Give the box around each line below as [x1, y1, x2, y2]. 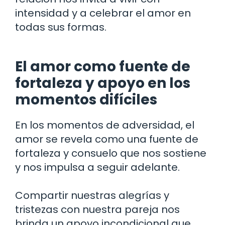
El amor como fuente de [15, 56, 190, 76]
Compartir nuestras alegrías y [15, 188, 169, 202]
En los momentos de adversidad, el [15, 118, 194, 132]
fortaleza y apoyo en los [15, 73, 190, 93]
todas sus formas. [15, 20, 106, 34]
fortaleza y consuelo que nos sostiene [15, 146, 206, 160]
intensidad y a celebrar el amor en [15, 6, 191, 20]
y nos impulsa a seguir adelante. [15, 160, 180, 174]
